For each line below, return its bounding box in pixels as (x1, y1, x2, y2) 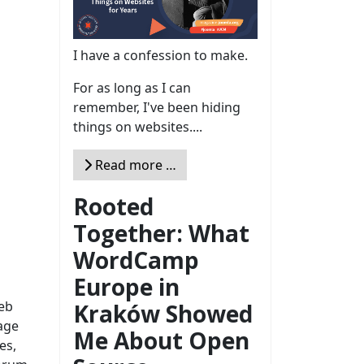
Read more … (92, 156, 176, 175)
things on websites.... (73, 118, 202, 136)
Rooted (73, 191, 154, 223)
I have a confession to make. (73, 46, 248, 65)
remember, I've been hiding (73, 98, 240, 117)
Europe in (73, 271, 180, 303)
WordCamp (73, 245, 199, 276)
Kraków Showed (73, 298, 253, 330)
